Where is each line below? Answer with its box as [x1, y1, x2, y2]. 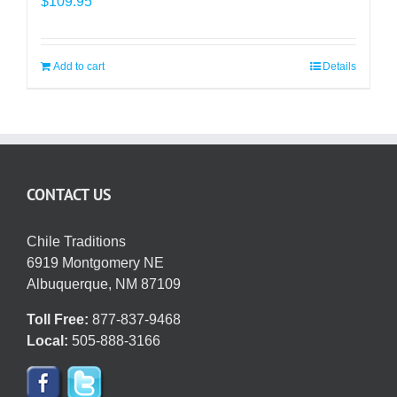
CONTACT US [27, 184, 112, 206]
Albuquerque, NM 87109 [27, 276, 181, 292]
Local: [27, 333, 68, 349]
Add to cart [53, 60, 105, 74]
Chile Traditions [27, 234, 126, 250]
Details [323, 60, 356, 74]
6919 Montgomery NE [27, 255, 164, 271]
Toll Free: [27, 312, 89, 328]
